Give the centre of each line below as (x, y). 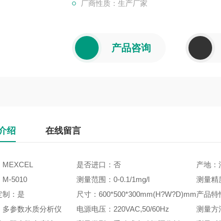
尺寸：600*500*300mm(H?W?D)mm (136, 194)
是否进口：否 (98, 164)
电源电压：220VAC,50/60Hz (123, 209)
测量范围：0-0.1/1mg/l (113, 179)
